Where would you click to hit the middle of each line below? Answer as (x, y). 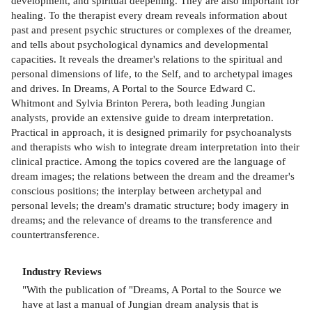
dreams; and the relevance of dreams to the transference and (142, 219)
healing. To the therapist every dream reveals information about (149, 15)
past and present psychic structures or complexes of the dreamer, (151, 29)
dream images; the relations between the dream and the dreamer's (153, 175)
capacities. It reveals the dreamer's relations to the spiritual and (147, 58)
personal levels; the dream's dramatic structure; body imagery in (150, 205)
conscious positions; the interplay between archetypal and (136, 190)
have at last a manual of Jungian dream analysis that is (140, 304)
